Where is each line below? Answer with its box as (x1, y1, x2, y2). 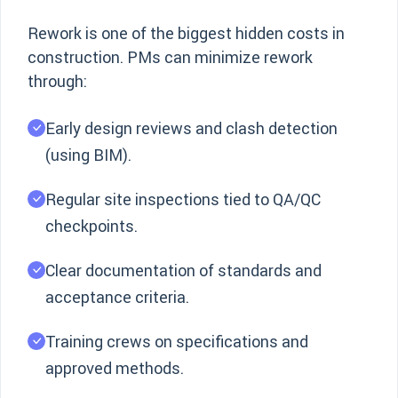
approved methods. (45, 358, 184, 378)
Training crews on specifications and (45, 331, 308, 352)
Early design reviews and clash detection (45, 118, 338, 139)
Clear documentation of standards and (45, 260, 322, 281)
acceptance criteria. (45, 287, 189, 307)
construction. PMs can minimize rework (28, 47, 313, 68)
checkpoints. (45, 216, 138, 236)
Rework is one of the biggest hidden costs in (28, 23, 345, 44)
